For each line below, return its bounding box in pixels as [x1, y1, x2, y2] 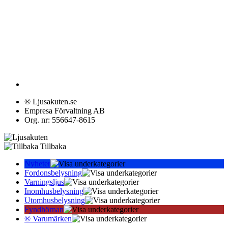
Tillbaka [38, 142, 66, 151]
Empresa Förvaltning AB [24, 106, 105, 116]
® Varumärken [24, 214, 72, 223]
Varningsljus [24, 178, 64, 187]
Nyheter [24, 159, 50, 168]
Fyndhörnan [24, 205, 64, 214]
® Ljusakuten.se [24, 97, 77, 106]
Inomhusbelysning [24, 187, 83, 196]
